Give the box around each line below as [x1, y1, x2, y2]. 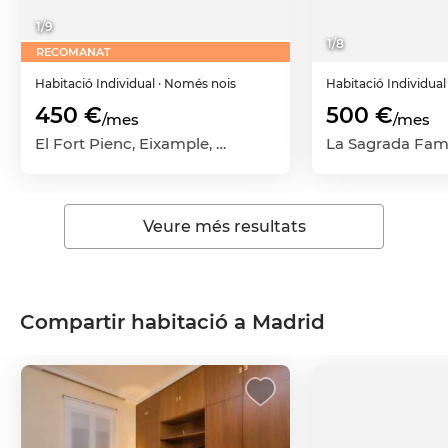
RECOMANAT [36, 45, 111, 59]
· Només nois [158, 76, 236, 91]
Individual [96, 76, 158, 91]
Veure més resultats [142, 217, 306, 236]
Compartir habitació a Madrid [20, 310, 325, 334]
